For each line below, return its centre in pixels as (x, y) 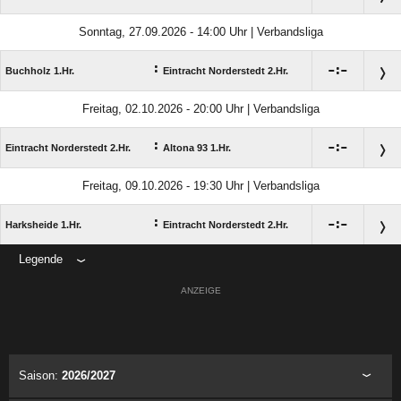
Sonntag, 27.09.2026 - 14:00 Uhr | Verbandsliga (200, 32)
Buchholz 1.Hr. (40, 71)
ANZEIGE (200, 291)
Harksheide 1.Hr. (43, 225)
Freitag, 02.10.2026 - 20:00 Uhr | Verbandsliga (200, 109)
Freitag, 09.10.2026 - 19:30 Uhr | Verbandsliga (200, 186)
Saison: (40, 376)
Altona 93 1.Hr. (197, 148)
